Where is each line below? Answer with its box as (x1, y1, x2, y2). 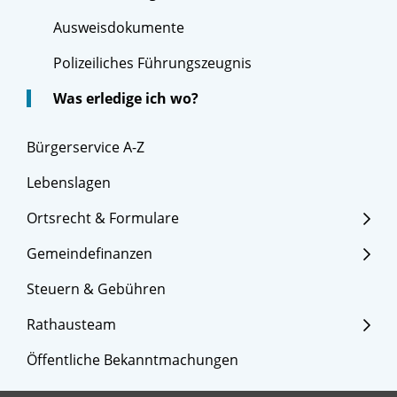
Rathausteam (27, 315, 116, 335)
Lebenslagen (27, 173, 111, 193)
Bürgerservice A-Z (27, 137, 144, 158)
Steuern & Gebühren (27, 279, 166, 300)
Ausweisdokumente (53, 18, 184, 38)
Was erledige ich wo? (53, 89, 198, 109)
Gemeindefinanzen (27, 244, 152, 264)
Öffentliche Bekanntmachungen (27, 350, 238, 370)
